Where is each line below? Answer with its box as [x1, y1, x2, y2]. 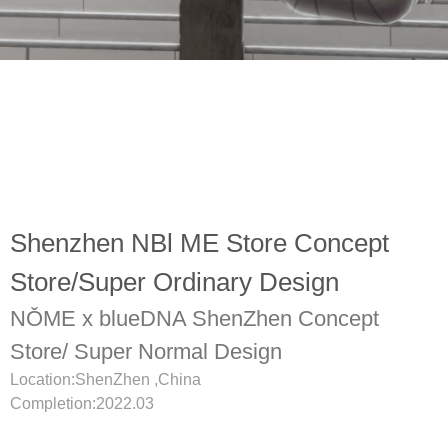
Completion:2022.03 [10, 395, 154, 412]
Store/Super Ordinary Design [10, 267, 339, 297]
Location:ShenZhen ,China [10, 371, 201, 388]
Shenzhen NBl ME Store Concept [10, 228, 389, 258]
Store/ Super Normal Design [10, 339, 282, 364]
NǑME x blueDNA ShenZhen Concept [10, 306, 379, 331]
